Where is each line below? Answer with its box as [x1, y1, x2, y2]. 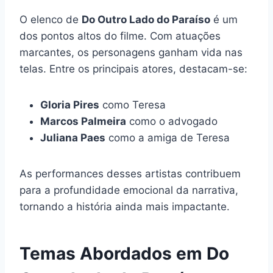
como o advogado [126, 115, 218, 127]
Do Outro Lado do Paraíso [82, 13, 210, 26]
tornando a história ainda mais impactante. [19, 200, 230, 213]
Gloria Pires [40, 98, 99, 111]
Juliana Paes [40, 131, 105, 144]
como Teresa [99, 98, 166, 111]
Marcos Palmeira [40, 115, 126, 127]
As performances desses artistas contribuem [19, 167, 241, 180]
